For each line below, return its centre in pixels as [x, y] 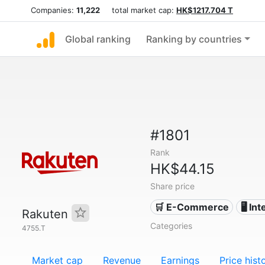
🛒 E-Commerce [192, 207]
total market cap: [138, 10]
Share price [172, 186]
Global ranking [98, 39]
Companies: [54, 10]
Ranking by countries [194, 39]
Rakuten [47, 214]
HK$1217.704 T [205, 10]
